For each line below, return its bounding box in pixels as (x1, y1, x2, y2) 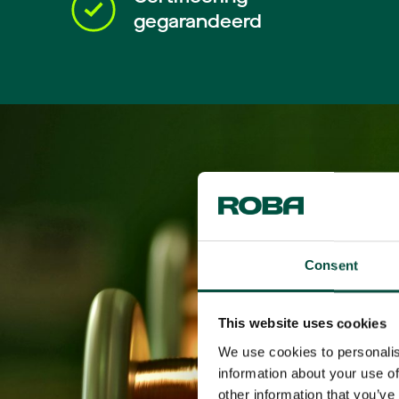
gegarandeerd (134, 9, 262, 34)
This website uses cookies (217, 315, 387, 331)
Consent (305, 257, 358, 273)
